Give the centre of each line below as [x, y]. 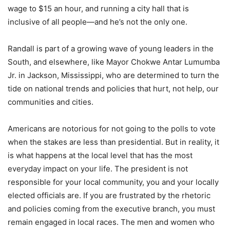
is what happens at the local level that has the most [100, 156]
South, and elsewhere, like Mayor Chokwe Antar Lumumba [114, 62]
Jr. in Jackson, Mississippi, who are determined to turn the [113, 75]
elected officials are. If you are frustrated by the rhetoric [109, 196]
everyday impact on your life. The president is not [98, 169]
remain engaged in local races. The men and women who [111, 222]
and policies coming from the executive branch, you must [111, 209]
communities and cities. [51, 102]
